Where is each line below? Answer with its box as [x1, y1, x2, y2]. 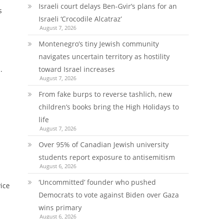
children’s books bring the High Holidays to [38, 102, 179, 111]
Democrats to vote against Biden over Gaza [38, 190, 179, 199]
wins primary [38, 203, 82, 212]
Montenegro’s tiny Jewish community [38, 39, 159, 48]
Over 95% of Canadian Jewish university [38, 140, 169, 149]
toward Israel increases [38, 65, 115, 74]
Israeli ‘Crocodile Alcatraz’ [38, 14, 122, 23]
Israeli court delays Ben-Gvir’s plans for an [38, 1, 177, 11]
